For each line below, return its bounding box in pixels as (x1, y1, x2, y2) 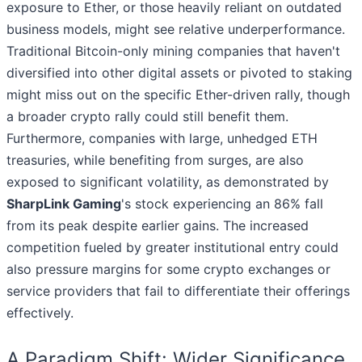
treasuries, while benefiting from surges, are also (6, 152, 304, 169)
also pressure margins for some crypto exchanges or (6, 261, 330, 278)
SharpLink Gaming (6, 196, 121, 213)
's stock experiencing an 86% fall (121, 196, 323, 213)
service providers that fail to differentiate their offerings (6, 283, 350, 300)
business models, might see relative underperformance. (6, 21, 345, 38)
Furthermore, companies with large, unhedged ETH (6, 130, 318, 147)
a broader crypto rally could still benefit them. (6, 108, 288, 125)
